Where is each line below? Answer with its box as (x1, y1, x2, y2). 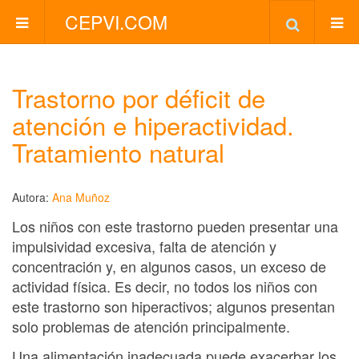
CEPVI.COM (65, 9, 167, 35)
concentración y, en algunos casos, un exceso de (12, 255, 326, 276)
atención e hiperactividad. (12, 107, 294, 143)
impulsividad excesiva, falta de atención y (12, 235, 276, 256)
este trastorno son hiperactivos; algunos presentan (12, 295, 335, 317)
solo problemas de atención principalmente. (12, 315, 290, 337)
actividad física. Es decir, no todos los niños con (12, 275, 317, 296)
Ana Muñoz (52, 189, 110, 205)
